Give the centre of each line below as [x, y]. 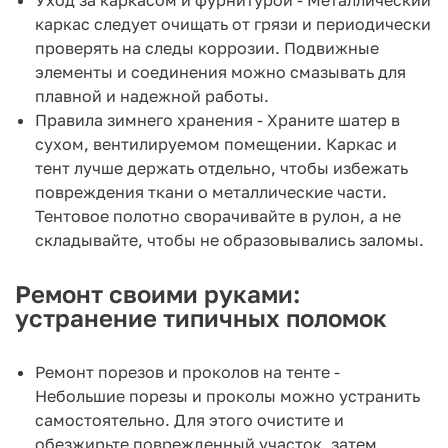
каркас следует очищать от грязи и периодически [233, 23]
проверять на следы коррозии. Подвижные [207, 47]
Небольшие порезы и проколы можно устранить [227, 395]
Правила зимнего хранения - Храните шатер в [217, 119]
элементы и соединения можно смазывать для [220, 71]
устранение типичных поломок [201, 317]
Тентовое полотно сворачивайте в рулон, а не [218, 215]
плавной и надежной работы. [152, 95]
